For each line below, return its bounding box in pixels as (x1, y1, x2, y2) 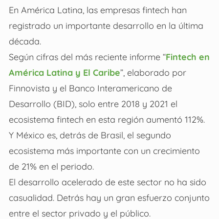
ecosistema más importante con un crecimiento (8, 145, 200, 156)
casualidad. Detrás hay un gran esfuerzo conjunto (8, 192, 210, 203)
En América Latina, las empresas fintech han (8, 4, 187, 16)
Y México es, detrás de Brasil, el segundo (8, 130, 171, 141)
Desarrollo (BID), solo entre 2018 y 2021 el (8, 98, 177, 109)
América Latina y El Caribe (8, 67, 120, 78)
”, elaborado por (120, 67, 186, 78)
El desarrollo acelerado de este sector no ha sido (8, 176, 206, 188)
